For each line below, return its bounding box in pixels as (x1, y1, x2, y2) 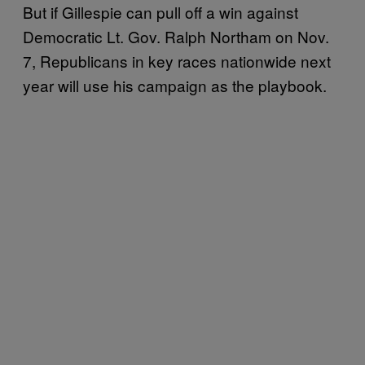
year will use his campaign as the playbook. (23, 73, 327, 96)
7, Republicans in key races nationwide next (23, 49, 331, 72)
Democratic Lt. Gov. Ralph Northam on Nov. (23, 24, 329, 47)
